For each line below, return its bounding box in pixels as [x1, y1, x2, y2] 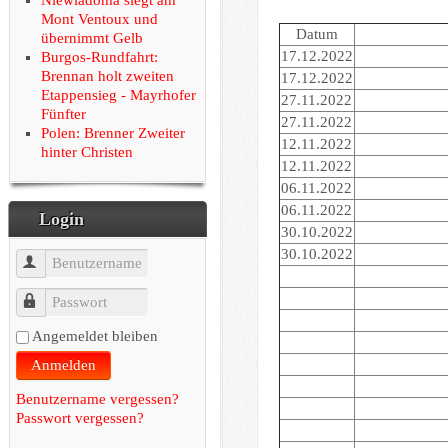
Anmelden [30, 356, 96, 373]
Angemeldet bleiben [31, 327, 158, 344]
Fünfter [40, 105, 86, 122]
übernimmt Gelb [40, 29, 143, 46]
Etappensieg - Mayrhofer [40, 86, 196, 103]
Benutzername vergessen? [15, 390, 179, 407]
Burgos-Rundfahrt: [40, 48, 158, 65]
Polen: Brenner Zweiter [40, 124, 185, 141]
